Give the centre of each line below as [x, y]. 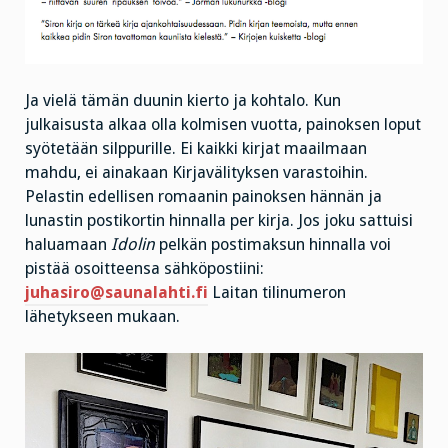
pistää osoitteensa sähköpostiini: [144, 268]
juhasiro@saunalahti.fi [116, 292]
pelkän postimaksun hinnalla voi [273, 244]
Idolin [133, 244]
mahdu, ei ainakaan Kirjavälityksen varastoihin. [196, 172]
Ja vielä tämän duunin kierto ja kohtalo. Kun [183, 100]
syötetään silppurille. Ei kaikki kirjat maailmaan [196, 148]
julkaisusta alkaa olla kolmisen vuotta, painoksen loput [223, 124]
